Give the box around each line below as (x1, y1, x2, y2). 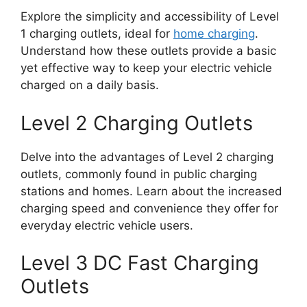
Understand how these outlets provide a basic (21, 44, 276, 58)
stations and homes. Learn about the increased (21, 184, 282, 198)
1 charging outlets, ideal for (21, 27, 173, 41)
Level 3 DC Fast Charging (21, 251, 259, 275)
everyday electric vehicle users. (21, 218, 193, 232)
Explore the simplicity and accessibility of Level (21, 10, 279, 24)
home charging (173, 27, 255, 41)
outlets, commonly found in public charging (21, 167, 257, 181)
